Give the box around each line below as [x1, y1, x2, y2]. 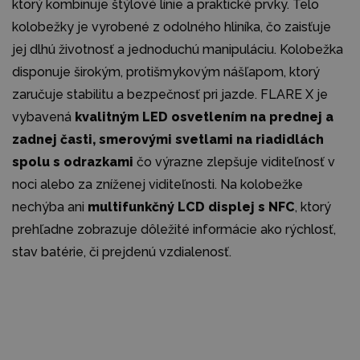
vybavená [12, 108, 75, 125]
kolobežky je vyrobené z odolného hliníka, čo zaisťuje [12, 18, 331, 35]
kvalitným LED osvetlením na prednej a [75, 108, 333, 125]
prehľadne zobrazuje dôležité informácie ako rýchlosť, [12, 221, 336, 237]
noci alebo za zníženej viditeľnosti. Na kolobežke [12, 176, 303, 192]
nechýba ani [12, 198, 88, 215]
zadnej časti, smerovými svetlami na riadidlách [12, 131, 324, 147]
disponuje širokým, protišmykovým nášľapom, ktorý [12, 63, 320, 80]
